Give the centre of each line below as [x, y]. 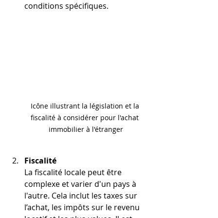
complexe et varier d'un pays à [81, 184]
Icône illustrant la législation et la [86, 106]
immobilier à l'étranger [86, 129]
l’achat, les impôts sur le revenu [83, 207]
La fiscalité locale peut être [74, 172]
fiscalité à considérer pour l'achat [86, 117]
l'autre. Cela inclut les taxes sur [82, 195]
